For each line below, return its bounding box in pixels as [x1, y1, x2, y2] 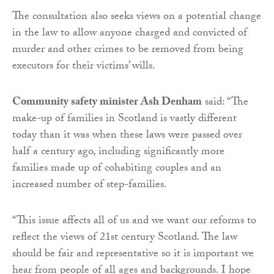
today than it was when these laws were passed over [12, 127, 242, 146]
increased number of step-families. [12, 176, 167, 196]
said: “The [202, 94, 248, 113]
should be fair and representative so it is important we [12, 245, 254, 265]
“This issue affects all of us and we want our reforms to [12, 212, 256, 232]
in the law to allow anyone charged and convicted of [12, 24, 247, 44]
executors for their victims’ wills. [12, 57, 155, 77]
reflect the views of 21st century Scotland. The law [12, 229, 237, 248]
